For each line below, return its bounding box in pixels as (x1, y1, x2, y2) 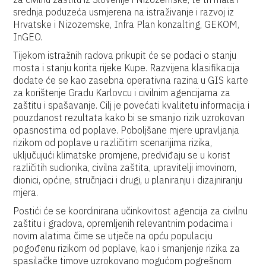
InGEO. (13, 31, 43, 43)
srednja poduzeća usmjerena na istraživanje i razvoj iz (13, 6, 235, 18)
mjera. (13, 186, 39, 198)
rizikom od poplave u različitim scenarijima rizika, (13, 137, 213, 148)
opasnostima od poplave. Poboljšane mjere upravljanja (13, 124, 240, 136)
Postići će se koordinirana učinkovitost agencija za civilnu (13, 205, 248, 217)
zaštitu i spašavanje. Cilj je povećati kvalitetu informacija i (13, 99, 250, 111)
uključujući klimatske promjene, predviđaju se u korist (13, 149, 231, 161)
